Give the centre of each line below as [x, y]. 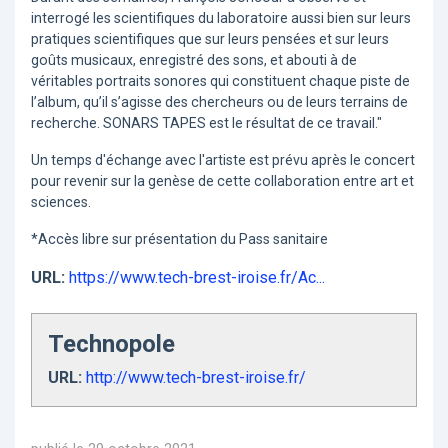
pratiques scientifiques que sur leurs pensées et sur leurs [210, 39]
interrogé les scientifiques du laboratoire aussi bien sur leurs [221, 18]
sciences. [61, 202]
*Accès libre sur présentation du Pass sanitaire [179, 239]
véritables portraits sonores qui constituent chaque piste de [220, 81]
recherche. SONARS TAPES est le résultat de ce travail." [206, 123]
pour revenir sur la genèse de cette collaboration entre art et [222, 181]
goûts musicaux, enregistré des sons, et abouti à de [194, 60]
